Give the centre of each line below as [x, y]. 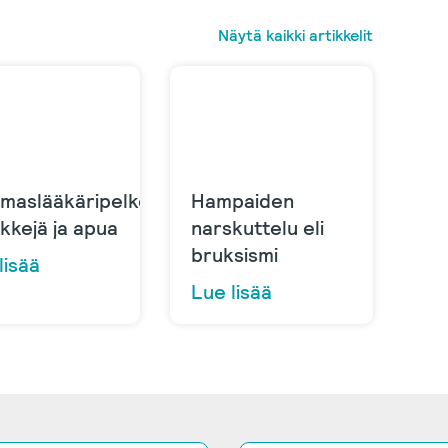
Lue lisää [232, 291]
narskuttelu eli [258, 227]
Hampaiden [243, 200]
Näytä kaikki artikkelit [295, 35]
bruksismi [235, 254]
